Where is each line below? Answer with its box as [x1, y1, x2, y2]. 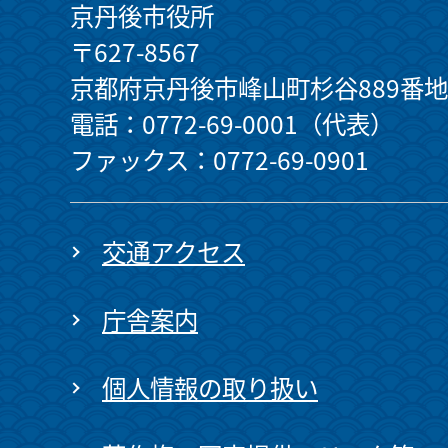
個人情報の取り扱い [102, 370, 318, 406]
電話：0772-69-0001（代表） [70, 106, 394, 141]
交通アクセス [102, 234, 245, 270]
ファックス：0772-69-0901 [70, 142, 369, 177]
